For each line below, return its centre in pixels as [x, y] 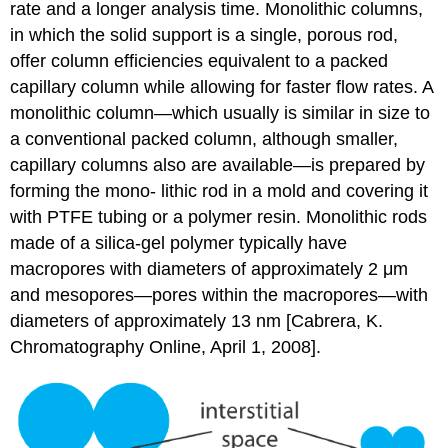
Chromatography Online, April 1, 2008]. [166, 346]
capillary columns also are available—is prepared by [218, 164]
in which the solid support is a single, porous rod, [204, 34]
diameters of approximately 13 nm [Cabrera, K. [197, 320]
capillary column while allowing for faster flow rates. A [222, 86]
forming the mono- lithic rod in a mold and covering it [219, 190]
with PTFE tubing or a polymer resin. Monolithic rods [219, 216]
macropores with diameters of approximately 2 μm [209, 268]
